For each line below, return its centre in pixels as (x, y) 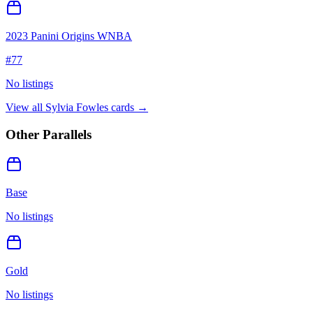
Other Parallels (49, 134)
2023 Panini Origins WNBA (69, 36)
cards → (128, 108)
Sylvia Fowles (77, 108)
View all (26, 108)
